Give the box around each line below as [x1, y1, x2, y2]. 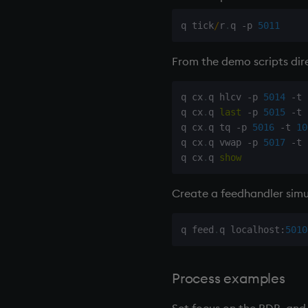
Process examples [172, 269, 285, 287]
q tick [180, 19, 214, 31]
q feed [180, 223, 214, 235]
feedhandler [221, 186, 283, 201]
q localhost [219, 223, 280, 235]
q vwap [208, 137, 247, 148]
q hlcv [208, 91, 247, 103]
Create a [172, 186, 221, 201]
